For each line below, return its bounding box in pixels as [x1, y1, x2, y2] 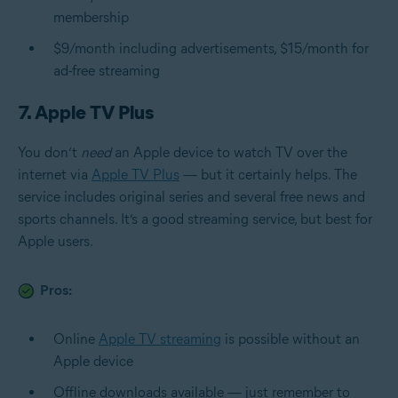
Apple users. [18, 232, 93, 250]
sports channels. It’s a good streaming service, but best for [18, 210, 372, 227]
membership [53, 8, 129, 26]
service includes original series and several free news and [18, 187, 365, 205]
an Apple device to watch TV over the [115, 143, 347, 161]
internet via [18, 165, 92, 183]
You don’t [18, 143, 81, 161]
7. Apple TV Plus [18, 99, 154, 124]
